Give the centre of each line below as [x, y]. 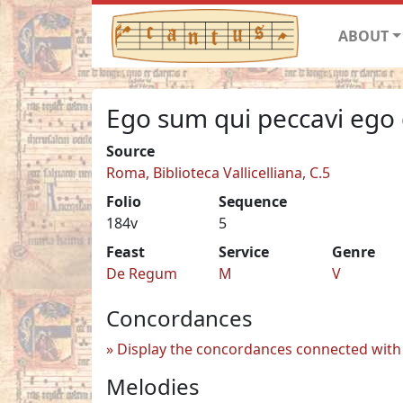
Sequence [253, 201]
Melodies [153, 386]
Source [130, 151]
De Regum [142, 273]
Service [244, 251]
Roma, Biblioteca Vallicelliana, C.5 [218, 172]
